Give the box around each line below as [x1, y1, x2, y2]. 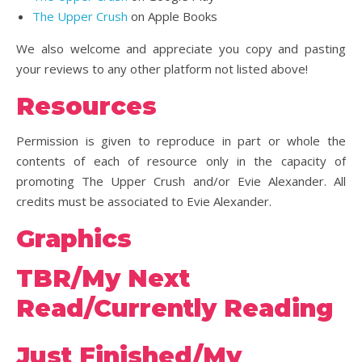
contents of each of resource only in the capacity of [16, 153, 346, 169]
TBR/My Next [16, 263, 190, 293]
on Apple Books [128, 8, 217, 24]
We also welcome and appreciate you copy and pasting [16, 40, 346, 57]
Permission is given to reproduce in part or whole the [16, 133, 346, 149]
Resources [16, 91, 157, 121]
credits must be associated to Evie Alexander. [16, 193, 271, 209]
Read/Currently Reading [16, 293, 334, 323]
